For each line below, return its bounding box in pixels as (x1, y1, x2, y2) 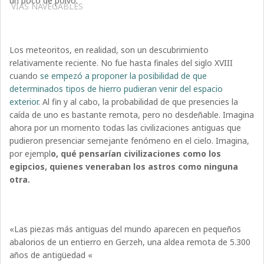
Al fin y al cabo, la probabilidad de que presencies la (42, 95, 239, 107)
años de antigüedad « (9, 249, 93, 260)
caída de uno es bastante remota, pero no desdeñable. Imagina (9, 108, 255, 120)
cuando (9, 70, 41, 81)
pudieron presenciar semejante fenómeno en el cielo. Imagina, (9, 134, 250, 146)
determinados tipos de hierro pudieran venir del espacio (9, 82, 223, 94)
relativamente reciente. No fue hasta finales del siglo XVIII (9, 57, 233, 68)
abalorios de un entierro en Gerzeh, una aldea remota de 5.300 (9, 236, 251, 247)
